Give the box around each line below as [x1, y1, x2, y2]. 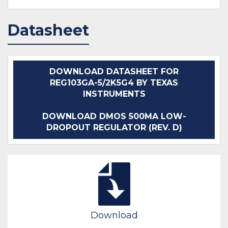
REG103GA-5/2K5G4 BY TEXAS [50, 77, 178, 88]
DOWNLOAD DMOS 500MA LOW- [42, 111, 186, 121]
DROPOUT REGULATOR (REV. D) [46, 122, 182, 132]
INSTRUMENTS [82, 89, 146, 99]
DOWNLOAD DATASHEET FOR [49, 66, 179, 76]
